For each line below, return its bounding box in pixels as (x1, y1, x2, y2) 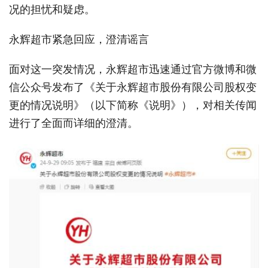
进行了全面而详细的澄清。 (9, 116, 138, 129)
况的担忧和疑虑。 (9, 2, 95, 16)
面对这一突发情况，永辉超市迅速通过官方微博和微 (9, 62, 257, 75)
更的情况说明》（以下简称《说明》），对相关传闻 (9, 98, 257, 111)
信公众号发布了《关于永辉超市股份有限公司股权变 (9, 80, 257, 93)
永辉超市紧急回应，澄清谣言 (9, 32, 149, 45)
